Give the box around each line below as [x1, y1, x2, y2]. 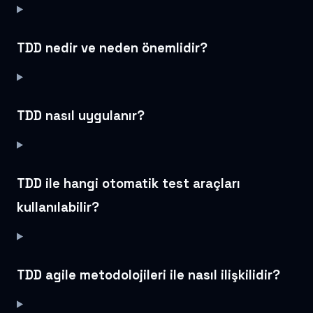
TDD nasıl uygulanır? [17, 107, 145, 124]
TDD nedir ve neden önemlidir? [17, 39, 208, 56]
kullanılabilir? [17, 198, 99, 215]
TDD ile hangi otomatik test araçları [17, 175, 240, 191]
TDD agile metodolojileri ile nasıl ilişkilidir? [17, 266, 280, 283]
